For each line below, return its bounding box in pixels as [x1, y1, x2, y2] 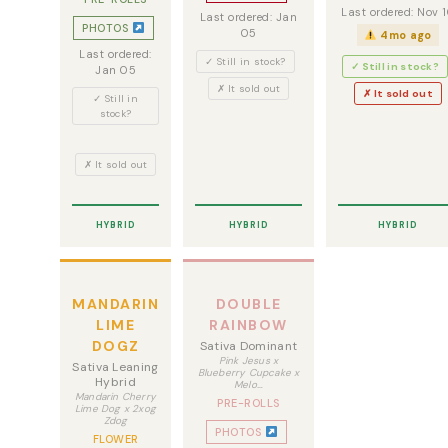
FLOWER [92, 432, 139, 446]
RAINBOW [209, 316, 288, 334]
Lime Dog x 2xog [75, 402, 156, 415]
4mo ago [377, 28, 432, 42]
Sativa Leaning [72, 359, 159, 375]
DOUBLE [215, 295, 282, 313]
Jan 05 [95, 63, 136, 77]
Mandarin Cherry [75, 390, 156, 403]
